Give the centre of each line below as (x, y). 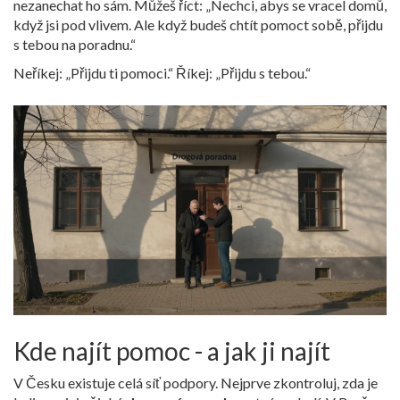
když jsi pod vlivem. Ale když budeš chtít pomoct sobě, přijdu (198, 24)
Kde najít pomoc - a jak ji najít (172, 350)
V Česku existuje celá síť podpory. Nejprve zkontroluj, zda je (196, 382)
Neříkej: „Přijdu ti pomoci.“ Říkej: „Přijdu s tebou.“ (162, 72)
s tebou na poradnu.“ (75, 44)
